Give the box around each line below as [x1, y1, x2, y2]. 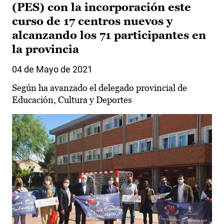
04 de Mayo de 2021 [12, 64, 92, 75]
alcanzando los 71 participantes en [12, 29, 206, 42]
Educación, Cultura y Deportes [12, 94, 132, 105]
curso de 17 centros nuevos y [12, 15, 172, 28]
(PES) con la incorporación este [12, 1, 191, 14]
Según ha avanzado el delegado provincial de [12, 82, 187, 93]
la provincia [12, 43, 79, 56]
